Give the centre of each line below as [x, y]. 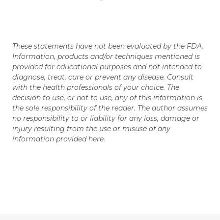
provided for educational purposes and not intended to [107, 67]
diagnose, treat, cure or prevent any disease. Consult [103, 77]
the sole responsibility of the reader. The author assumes [110, 108]
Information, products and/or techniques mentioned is [106, 57]
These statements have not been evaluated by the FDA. [108, 46]
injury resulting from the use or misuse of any [91, 129]
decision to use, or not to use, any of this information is [107, 98]
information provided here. [59, 139]
